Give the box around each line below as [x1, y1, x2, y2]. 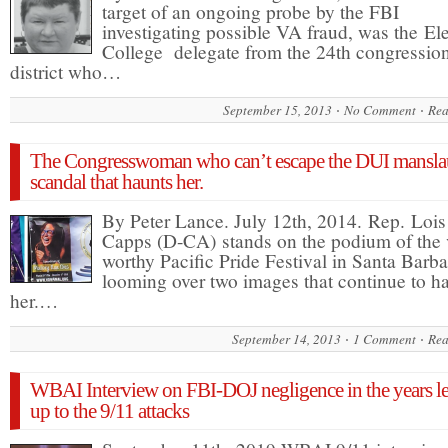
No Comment [344, 101, 416, 120]
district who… [10, 59, 121, 85]
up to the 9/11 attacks [30, 399, 189, 424]
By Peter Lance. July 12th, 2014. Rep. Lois [102, 208, 446, 234]
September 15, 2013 [223, 101, 332, 120]
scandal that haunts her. [30, 170, 203, 195]
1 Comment [353, 330, 416, 349]
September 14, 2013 [232, 330, 341, 349]
